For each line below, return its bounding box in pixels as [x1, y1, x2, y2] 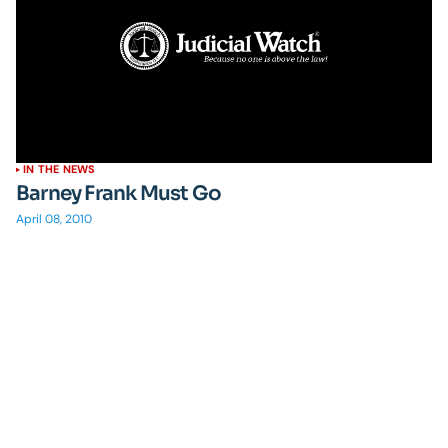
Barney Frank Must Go [16, 181, 221, 206]
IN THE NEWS [23, 162, 96, 176]
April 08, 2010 [16, 211, 92, 227]
